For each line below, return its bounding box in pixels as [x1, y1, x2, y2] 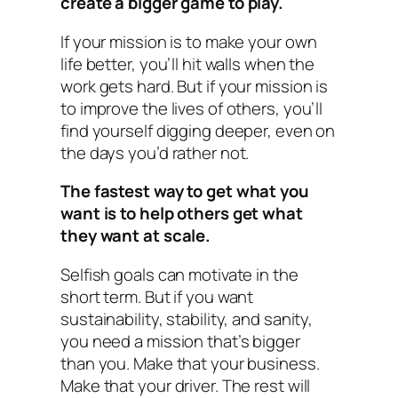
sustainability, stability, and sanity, [60, 306, 314, 330]
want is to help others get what [60, 202, 303, 226]
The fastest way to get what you [60, 179, 309, 203]
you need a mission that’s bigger [60, 329, 300, 353]
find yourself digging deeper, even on [60, 118, 336, 142]
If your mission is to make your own [60, 29, 317, 53]
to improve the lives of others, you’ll [60, 96, 323, 120]
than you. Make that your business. [60, 351, 320, 375]
